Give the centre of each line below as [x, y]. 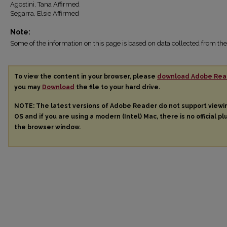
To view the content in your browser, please [86, 77]
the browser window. [47, 127]
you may [28, 87]
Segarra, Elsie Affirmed [45, 13]
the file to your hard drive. [117, 87]
